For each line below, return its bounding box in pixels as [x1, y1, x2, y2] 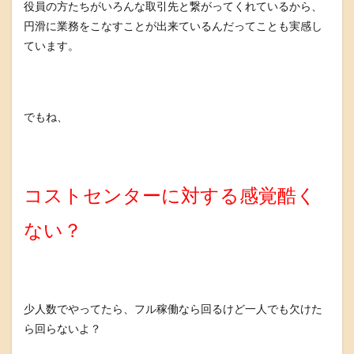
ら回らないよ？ [24, 322, 101, 335]
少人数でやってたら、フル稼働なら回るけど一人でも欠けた [24, 302, 322, 315]
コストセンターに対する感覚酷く [24, 183, 316, 206]
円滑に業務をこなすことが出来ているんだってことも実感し [24, 19, 322, 32]
